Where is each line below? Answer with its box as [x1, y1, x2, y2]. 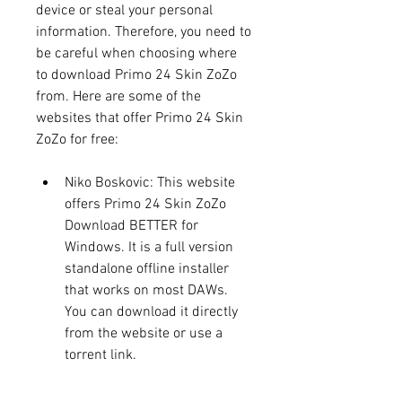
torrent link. [65, 345, 136, 364]
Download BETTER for [65, 216, 198, 235]
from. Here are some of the [36, 87, 201, 106]
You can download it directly [65, 302, 238, 321]
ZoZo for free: [36, 130, 118, 149]
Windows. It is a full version [65, 238, 233, 257]
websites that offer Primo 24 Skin [36, 109, 243, 127]
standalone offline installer [65, 259, 229, 278]
